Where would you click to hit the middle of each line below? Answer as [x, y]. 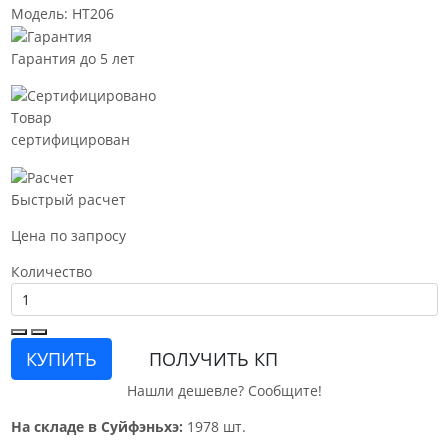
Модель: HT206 [62, 13]
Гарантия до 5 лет [72, 58]
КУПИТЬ [61, 359]
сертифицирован [70, 140]
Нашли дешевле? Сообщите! [224, 390]
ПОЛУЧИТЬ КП [214, 359]
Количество [51, 271]
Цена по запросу [68, 235]
